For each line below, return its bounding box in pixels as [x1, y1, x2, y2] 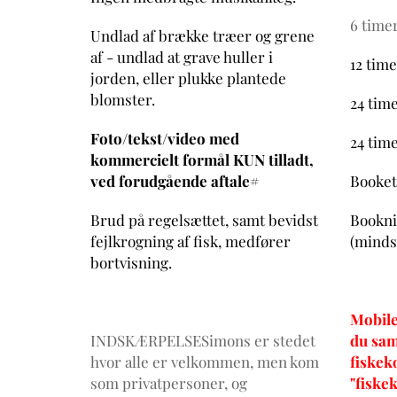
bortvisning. [90, 252, 172, 272]
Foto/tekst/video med [90, 128, 239, 148]
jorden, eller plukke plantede [90, 67, 286, 88]
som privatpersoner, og [90, 372, 247, 393]
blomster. [90, 89, 155, 109]
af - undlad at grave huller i [90, 46, 273, 66]
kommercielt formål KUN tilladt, [90, 149, 314, 169]
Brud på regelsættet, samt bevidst [90, 209, 318, 230]
